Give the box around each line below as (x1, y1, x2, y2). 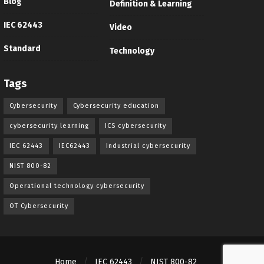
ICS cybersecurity (105, 121, 166, 130)
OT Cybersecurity (9, 202, 68, 210)
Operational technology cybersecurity (9, 181, 144, 190)
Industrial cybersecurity (106, 141, 190, 150)
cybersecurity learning (9, 121, 89, 130)
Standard (4, 44, 41, 54)
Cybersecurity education (73, 101, 159, 110)
